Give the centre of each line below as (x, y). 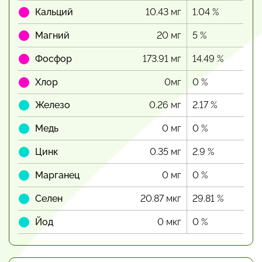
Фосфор (54, 59)
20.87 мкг (161, 199)
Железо (53, 105)
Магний (52, 35)
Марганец (57, 175)
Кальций (54, 12)
